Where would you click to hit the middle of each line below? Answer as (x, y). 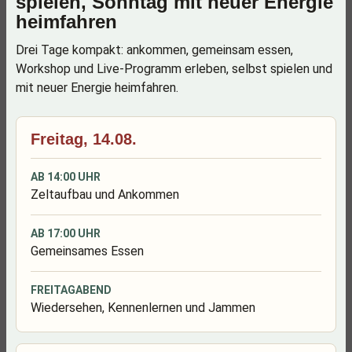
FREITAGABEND (71, 290)
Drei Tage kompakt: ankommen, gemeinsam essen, (154, 50)
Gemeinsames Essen (87, 251)
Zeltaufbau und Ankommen (105, 194)
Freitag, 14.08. (84, 139)
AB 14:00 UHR (66, 177)
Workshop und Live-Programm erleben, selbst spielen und (174, 69)
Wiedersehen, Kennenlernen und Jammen (143, 308)
